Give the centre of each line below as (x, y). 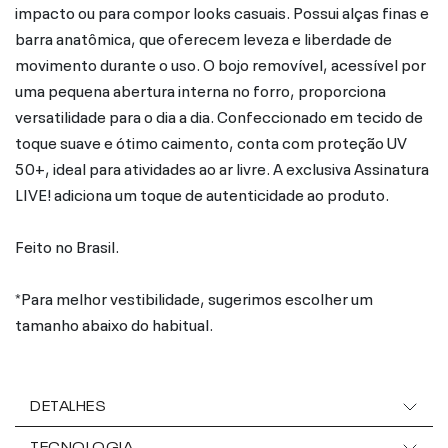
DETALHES (68, 403)
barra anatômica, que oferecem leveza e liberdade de (203, 36)
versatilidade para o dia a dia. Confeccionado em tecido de (219, 114)
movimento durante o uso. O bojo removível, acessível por (220, 62)
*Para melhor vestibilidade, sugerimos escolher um (194, 296)
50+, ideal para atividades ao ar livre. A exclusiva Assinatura (222, 166)
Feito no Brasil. (67, 244)
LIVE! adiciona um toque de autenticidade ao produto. (202, 192)
